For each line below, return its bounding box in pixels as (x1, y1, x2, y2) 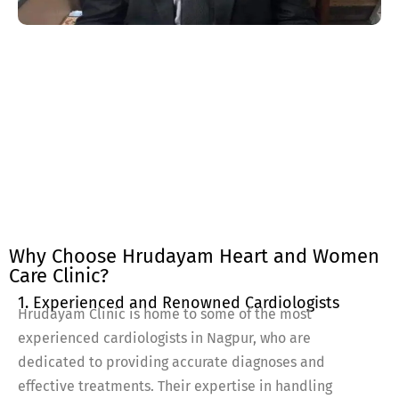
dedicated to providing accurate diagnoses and (18, 354, 325, 371)
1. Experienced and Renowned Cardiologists (18, 293, 339, 313)
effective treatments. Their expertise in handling (18, 378, 332, 395)
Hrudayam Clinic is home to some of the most (18, 305, 312, 323)
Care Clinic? (9, 264, 109, 289)
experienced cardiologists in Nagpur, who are (18, 330, 311, 347)
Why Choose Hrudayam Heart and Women (9, 244, 379, 269)
